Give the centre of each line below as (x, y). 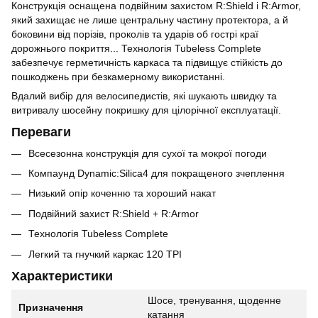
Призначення (51, 308)
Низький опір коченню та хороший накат (122, 193)
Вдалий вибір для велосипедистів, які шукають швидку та (144, 95)
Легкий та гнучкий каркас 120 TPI (105, 254)
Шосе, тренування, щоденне (214, 301)
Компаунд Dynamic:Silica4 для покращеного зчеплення (157, 173)
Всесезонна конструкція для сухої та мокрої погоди (148, 153)
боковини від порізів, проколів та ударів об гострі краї (135, 34)
